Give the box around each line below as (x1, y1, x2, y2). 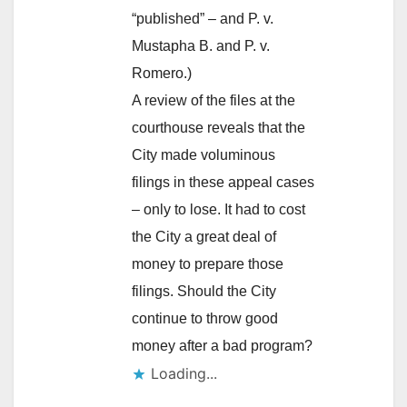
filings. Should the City (132, 283, 276, 299)
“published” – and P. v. (132, 10, 273, 26)
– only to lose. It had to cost (132, 201, 305, 217)
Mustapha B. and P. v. (132, 37, 270, 54)
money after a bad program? (132, 337, 313, 353)
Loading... (151, 363, 217, 382)
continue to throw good (132, 310, 278, 326)
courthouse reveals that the (132, 119, 305, 135)
